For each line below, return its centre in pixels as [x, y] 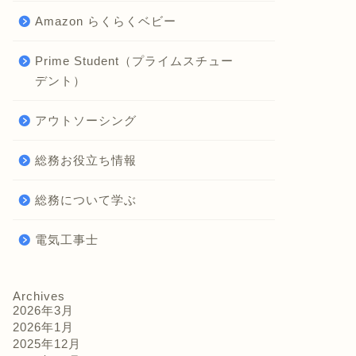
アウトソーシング [85, 120]
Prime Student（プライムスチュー [134, 61]
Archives [39, 296]
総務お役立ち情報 [85, 160]
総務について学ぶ [85, 200]
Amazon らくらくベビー [105, 21]
